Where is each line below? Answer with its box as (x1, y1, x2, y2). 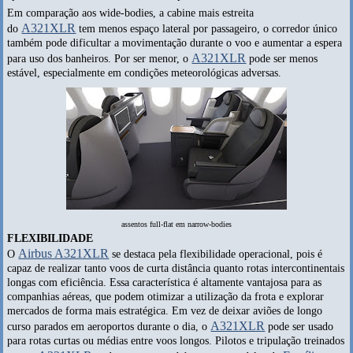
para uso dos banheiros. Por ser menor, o (7, 53, 192, 65)
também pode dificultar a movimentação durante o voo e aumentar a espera (7, 37, 343, 50)
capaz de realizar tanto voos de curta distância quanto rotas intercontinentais (7, 262, 345, 274)
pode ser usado (265, 320, 334, 333)
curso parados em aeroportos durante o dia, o (7, 320, 211, 333)
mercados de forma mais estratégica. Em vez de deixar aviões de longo (7, 304, 323, 317)
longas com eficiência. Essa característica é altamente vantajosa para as (7, 276, 322, 288)
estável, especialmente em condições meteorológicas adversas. (7, 67, 285, 80)
